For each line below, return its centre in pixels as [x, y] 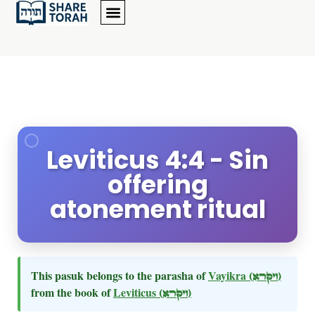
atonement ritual [157, 209]
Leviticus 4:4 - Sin [157, 160]
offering [157, 185]
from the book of [72, 292]
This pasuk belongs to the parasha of [120, 275]
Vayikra [229, 275]
